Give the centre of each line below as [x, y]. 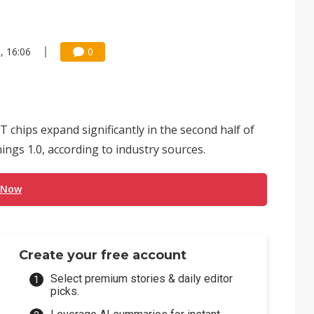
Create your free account [103, 255]
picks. [65, 291]
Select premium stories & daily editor [142, 279]
